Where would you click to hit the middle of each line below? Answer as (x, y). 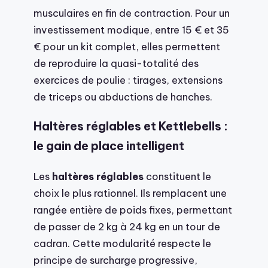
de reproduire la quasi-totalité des (116, 63)
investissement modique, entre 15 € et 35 (131, 29)
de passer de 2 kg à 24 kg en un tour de (127, 227)
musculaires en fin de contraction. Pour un (132, 13)
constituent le (177, 176)
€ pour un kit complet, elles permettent (127, 46)
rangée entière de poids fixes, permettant (133, 210)
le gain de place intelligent (109, 146)
